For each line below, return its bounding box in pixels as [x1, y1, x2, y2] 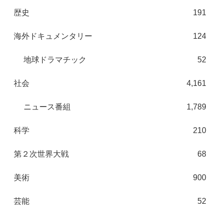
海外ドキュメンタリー [14, 32, 92, 41]
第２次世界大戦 [14, 150, 69, 159]
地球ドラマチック [24, 55, 86, 64]
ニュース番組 [24, 103, 71, 111]
